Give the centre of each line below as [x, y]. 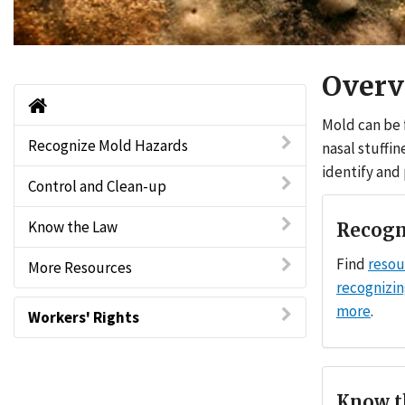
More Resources [80, 268]
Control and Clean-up [97, 186]
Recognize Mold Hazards [108, 146]
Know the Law [73, 227]
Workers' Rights [84, 317]
